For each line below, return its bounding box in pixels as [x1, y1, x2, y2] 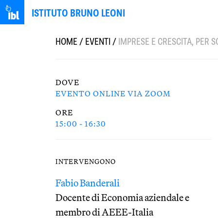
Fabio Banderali [55, 177, 120, 189]
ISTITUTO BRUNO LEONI [32, 6, 125, 20]
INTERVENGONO [55, 157, 116, 166]
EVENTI [85, 35, 110, 48]
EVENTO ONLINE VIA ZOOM [55, 89, 171, 98]
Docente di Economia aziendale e [55, 191, 189, 203]
